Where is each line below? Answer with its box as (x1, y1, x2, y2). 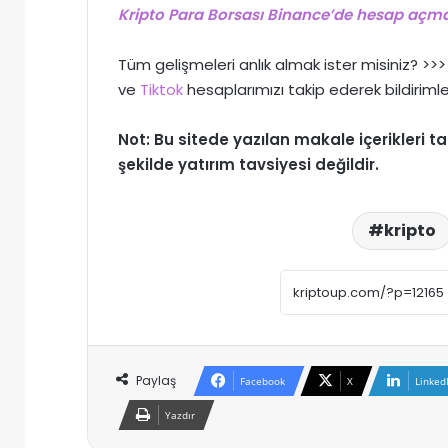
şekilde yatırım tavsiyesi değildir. (118, 154, 379, 176)
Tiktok (140, 79, 183, 101)
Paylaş (136, 372, 176, 390)
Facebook (240, 374, 285, 389)
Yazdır (165, 408, 195, 423)
